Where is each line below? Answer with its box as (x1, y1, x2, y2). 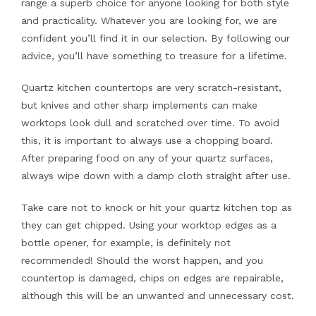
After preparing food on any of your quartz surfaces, (20, 152, 273, 164)
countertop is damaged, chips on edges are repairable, (20, 272, 284, 284)
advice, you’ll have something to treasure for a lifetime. (20, 50, 287, 62)
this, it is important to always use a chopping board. (20, 135, 273, 147)
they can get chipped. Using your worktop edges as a (20, 219, 276, 231)
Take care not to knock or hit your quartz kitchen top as (20, 202, 292, 214)
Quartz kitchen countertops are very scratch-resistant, (20, 82, 281, 94)
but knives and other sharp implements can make (20, 99, 257, 111)
